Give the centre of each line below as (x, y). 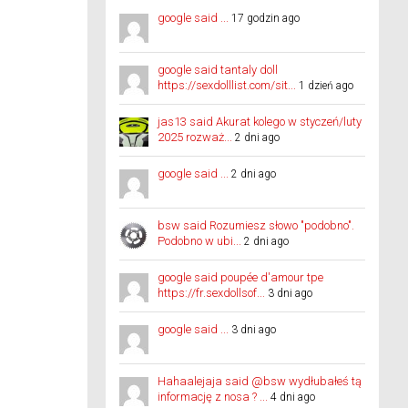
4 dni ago (293, 397)
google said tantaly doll (218, 70)
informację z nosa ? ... (213, 397)
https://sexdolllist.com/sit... (227, 85)
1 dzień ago (326, 86)
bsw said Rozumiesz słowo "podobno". (256, 225)
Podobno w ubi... (199, 241)
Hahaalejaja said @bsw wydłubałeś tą (260, 381)
